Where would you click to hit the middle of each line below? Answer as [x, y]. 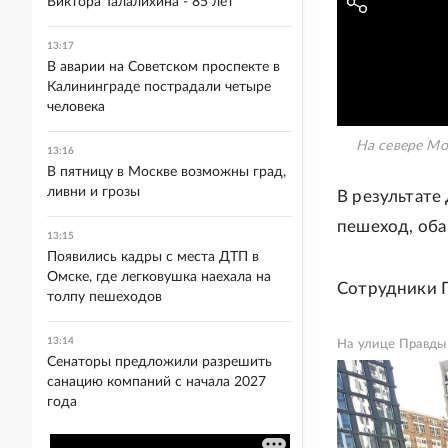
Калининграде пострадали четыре [159, 87]
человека [76, 107]
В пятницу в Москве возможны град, [166, 172]
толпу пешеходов [104, 297]
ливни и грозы [93, 192]
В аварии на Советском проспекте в [163, 67]
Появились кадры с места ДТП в [153, 257]
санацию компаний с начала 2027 [156, 382]
